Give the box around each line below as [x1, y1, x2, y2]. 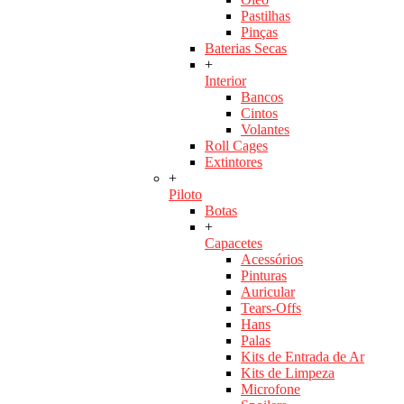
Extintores [205, 154, 262, 170]
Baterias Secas [205, 41, 287, 57]
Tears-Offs [241, 300, 301, 317]
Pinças [241, 24, 278, 41]
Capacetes [205, 235, 262, 252]
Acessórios [241, 252, 303, 268]
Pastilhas [241, 8, 290, 24]
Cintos [241, 106, 278, 122]
